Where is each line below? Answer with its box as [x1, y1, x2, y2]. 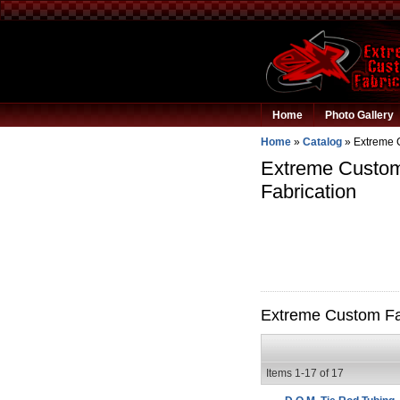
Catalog [303, 136, 342, 148]
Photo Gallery [324, 109, 394, 121]
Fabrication [261, 180, 356, 203]
